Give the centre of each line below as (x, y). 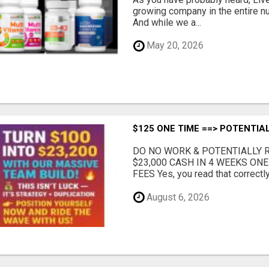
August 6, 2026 (177, 197)
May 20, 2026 (174, 46)
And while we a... (167, 22)
